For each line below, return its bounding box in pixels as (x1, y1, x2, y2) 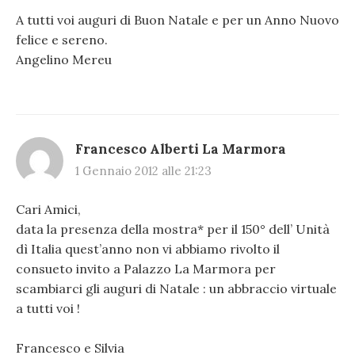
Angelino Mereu (16, 52, 112, 68)
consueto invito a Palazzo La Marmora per (16, 260, 276, 277)
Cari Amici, (16, 200, 81, 217)
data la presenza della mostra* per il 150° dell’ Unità (16, 220, 330, 237)
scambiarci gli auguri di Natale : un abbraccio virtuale (16, 280, 337, 296)
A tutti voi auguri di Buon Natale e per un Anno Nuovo (16, 12, 339, 29)
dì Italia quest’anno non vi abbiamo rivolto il (16, 240, 280, 257)
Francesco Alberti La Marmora (75, 139, 286, 158)
